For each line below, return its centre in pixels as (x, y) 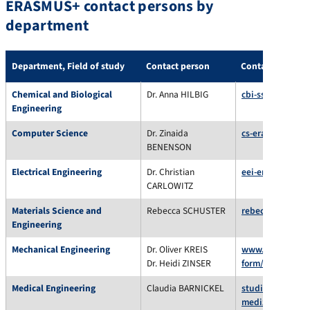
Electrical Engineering (57, 172)
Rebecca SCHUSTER (186, 210)
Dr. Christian (171, 172)
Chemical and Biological (62, 94)
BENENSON (169, 147)
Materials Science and (57, 210)
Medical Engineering (54, 288)
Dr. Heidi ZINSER (179, 263)
